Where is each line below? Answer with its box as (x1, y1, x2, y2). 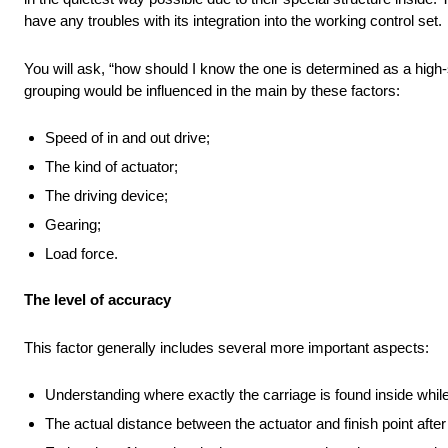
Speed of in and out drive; (45, 129, 210, 147)
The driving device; (45, 187, 168, 205)
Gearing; (45, 216, 101, 234)
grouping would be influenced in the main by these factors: (24, 82, 400, 100)
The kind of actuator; (45, 158, 178, 176)
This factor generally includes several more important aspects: (24, 339, 429, 357)
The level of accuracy (24, 291, 175, 309)
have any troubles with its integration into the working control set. (24, 12, 446, 30)
